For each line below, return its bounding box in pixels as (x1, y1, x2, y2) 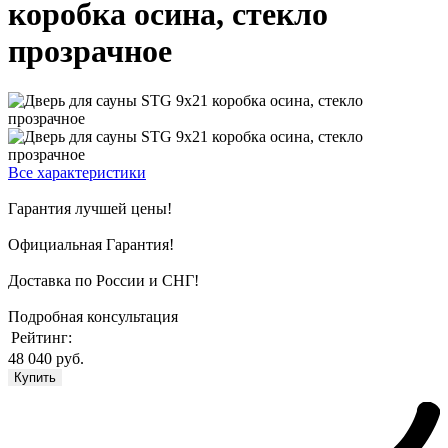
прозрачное (8, 33, 172, 70)
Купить (14, 369, 56, 385)
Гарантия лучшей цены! (8, 199, 172, 217)
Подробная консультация (8, 307, 178, 325)
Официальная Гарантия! (8, 235, 174, 253)
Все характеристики (8, 163, 146, 181)
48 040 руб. (8, 349, 84, 367)
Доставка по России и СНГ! (8, 271, 199, 289)
